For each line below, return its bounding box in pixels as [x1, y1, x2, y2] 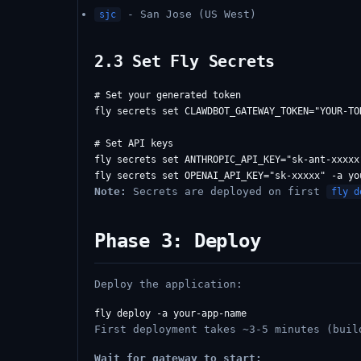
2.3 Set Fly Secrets [94, 52, 276, 71]
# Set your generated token [94, 89, 241, 101]
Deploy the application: [94, 278, 243, 290]
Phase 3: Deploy [94, 230, 261, 252]
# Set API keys [94, 138, 173, 149]
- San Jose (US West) [121, 8, 256, 20]
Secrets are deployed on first [127, 185, 326, 197]
